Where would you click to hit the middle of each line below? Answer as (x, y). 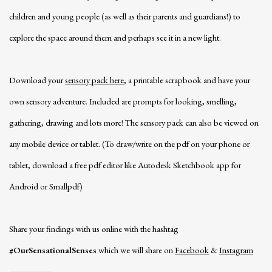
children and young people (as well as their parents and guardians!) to (125, 16)
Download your (37, 80)
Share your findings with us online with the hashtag (94, 229)
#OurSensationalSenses (53, 250)
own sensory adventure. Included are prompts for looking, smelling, (123, 101)
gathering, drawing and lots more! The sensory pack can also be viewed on (134, 123)
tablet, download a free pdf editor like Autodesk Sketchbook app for (125, 165)
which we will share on (136, 250)
